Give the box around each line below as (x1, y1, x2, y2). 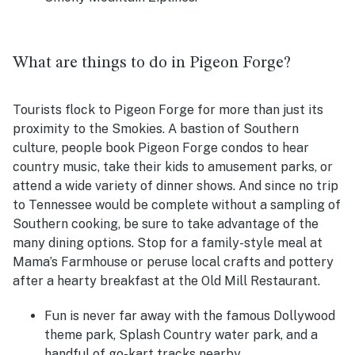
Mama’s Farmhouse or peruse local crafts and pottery (13, 254, 334, 270)
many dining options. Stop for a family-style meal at (13, 235, 323, 251)
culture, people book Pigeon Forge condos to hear (13, 140, 309, 156)
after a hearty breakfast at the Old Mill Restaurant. (13, 273, 320, 289)
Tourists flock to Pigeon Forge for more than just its (13, 102, 323, 118)
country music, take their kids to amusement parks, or (13, 159, 333, 175)
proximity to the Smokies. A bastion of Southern (13, 121, 299, 137)
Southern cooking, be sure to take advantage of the (13, 216, 319, 232)
